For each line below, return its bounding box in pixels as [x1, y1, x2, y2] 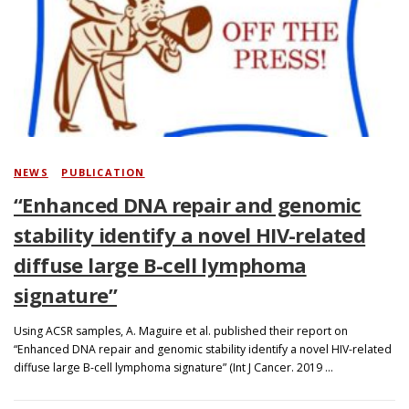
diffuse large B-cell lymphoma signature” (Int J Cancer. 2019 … [14, 360, 333, 376]
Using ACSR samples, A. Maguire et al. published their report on [14, 323, 348, 340]
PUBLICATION [61, 165, 145, 180]
